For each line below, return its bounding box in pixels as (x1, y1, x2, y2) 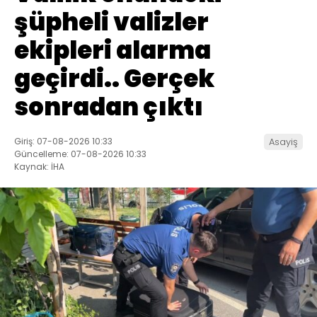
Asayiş (269, 135, 298, 149)
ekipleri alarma (14, 33, 211, 68)
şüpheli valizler (14, 5, 209, 40)
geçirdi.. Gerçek (14, 62, 214, 96)
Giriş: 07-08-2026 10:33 (14, 135, 113, 148)
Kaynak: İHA (14, 161, 64, 173)
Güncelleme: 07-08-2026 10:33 (14, 148, 146, 161)
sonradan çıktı (14, 90, 203, 125)
